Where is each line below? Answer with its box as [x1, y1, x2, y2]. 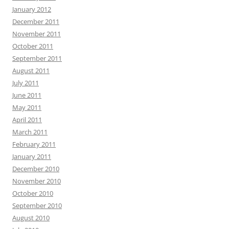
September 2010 [12, 201, 62, 210]
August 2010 [12, 213, 50, 222]
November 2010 [12, 176, 61, 186]
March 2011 [12, 127, 48, 136]
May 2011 [12, 103, 41, 112]
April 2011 [12, 115, 42, 124]
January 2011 [12, 152, 51, 161]
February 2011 [12, 140, 56, 149]
